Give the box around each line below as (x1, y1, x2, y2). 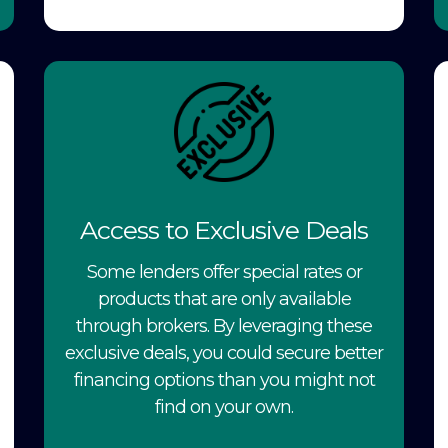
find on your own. (155, 395, 293, 418)
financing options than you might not (73, 368, 375, 391)
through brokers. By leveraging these (76, 314, 372, 337)
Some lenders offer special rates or (86, 260, 362, 283)
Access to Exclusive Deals (80, 214, 368, 245)
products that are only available (97, 287, 351, 310)
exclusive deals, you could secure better (65, 341, 383, 364)
